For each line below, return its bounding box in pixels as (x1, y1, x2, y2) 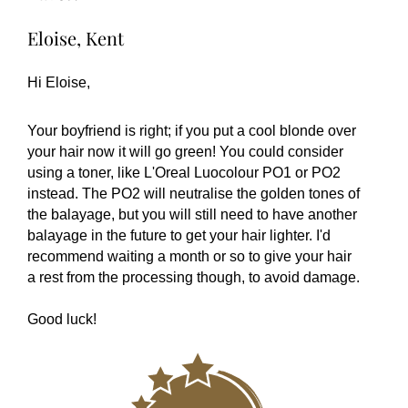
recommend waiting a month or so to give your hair (27, 249, 352, 264)
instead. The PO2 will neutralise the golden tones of (27, 186, 360, 201)
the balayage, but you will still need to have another (27, 207, 357, 222)
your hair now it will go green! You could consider (27, 144, 343, 159)
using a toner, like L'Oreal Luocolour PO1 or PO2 (27, 165, 341, 180)
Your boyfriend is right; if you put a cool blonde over (27, 123, 356, 138)
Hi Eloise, (27, 75, 90, 90)
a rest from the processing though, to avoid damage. (27, 270, 360, 285)
